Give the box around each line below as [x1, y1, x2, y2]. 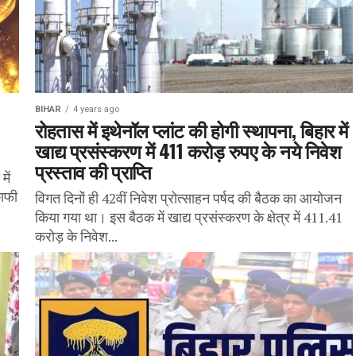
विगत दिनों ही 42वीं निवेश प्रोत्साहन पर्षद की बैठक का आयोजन [35, 189, 342, 207]
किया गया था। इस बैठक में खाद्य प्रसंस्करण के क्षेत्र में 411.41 [35, 208, 342, 226]
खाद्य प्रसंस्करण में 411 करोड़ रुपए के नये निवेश [35, 136, 342, 164]
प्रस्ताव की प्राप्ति [35, 157, 152, 185]
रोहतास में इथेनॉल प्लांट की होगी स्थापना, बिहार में [35, 115, 348, 144]
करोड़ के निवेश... [35, 227, 118, 246]
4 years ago [73, 104, 119, 114]
